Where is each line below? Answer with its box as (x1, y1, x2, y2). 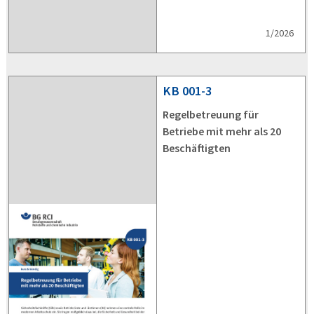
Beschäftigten (163, 141, 231, 156)
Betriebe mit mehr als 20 (163, 124, 281, 139)
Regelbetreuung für (163, 107, 259, 122)
